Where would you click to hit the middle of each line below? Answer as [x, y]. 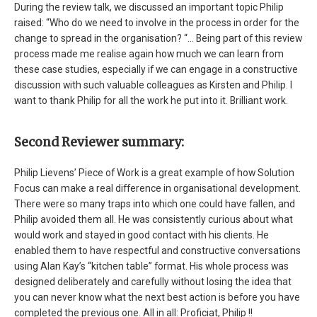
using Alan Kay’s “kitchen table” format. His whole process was [151, 266]
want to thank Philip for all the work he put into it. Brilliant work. [151, 100]
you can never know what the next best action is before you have [157, 297]
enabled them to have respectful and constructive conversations [157, 250]
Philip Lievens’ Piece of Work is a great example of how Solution [154, 172]
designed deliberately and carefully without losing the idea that [153, 281]
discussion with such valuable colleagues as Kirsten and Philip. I [153, 85]
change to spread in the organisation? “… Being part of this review [158, 38]
